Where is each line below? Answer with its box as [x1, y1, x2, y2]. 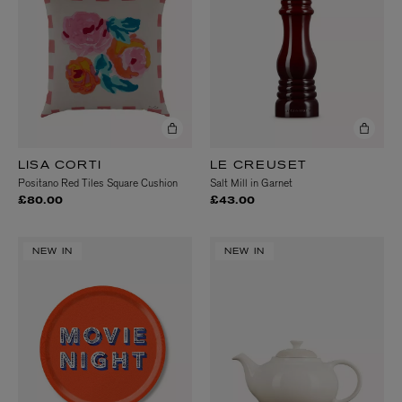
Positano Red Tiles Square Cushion [18, 176, 178, 191]
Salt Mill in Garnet [210, 176, 293, 191]
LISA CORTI [18, 161, 101, 172]
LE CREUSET [210, 161, 307, 172]
